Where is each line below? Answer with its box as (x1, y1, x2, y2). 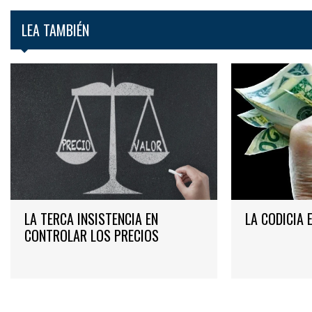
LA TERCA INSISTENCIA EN (24, 208, 158, 230)
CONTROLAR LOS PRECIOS (24, 225, 159, 247)
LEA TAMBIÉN (22, 19, 89, 40)
